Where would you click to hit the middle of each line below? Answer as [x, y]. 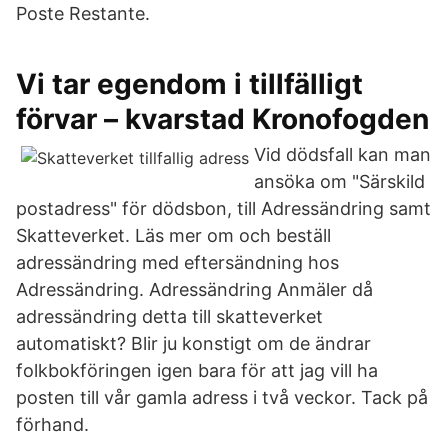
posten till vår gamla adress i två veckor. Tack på [222, 397]
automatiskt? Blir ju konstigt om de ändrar [193, 343]
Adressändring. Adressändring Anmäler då [194, 289]
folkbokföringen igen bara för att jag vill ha [197, 370]
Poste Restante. [83, 13]
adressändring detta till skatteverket [169, 316]
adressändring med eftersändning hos [177, 262]
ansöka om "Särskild [339, 181]
